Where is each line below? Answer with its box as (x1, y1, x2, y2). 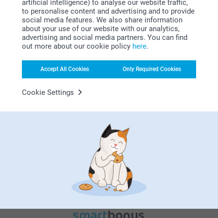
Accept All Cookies (40, 66, 89, 73)
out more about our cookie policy (22, 41, 132, 51)
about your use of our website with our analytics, (22, 24, 180, 33)
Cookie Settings (22, 88, 74, 97)
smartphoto (82, 49, 163, 68)
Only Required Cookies (123, 66, 181, 73)
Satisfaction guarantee (58, 141, 160, 153)
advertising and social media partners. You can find (22, 33, 187, 42)
